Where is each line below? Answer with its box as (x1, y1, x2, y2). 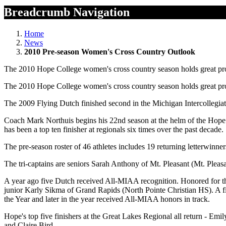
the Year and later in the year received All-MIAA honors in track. (4, 195, 210, 204)
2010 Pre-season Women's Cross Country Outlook (24, 47, 195, 56)
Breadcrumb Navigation (4, 6, 130, 19)
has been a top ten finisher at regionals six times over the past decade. (4, 125, 223, 134)
